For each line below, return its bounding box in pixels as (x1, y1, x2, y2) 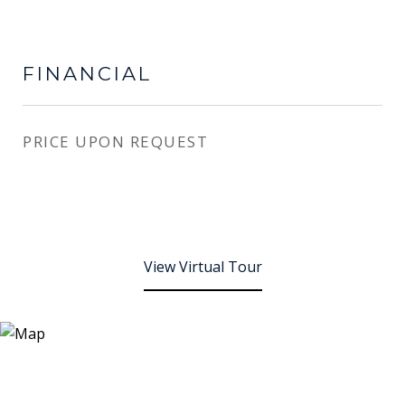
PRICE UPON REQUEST (23, 131, 208, 152)
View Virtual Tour (143, 257, 262, 277)
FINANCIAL (23, 62, 152, 85)
